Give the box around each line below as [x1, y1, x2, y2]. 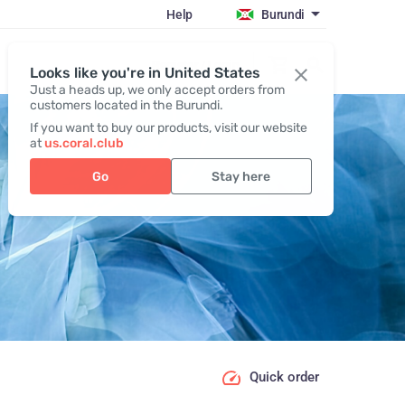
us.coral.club [43, 136, 124, 151]
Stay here [212, 168, 271, 184]
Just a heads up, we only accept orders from [29, 82, 285, 98]
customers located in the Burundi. [29, 98, 223, 113]
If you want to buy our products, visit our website [29, 120, 307, 136]
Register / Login [151, 57, 240, 72]
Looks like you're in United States [29, 64, 260, 81]
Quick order [249, 369, 319, 386]
